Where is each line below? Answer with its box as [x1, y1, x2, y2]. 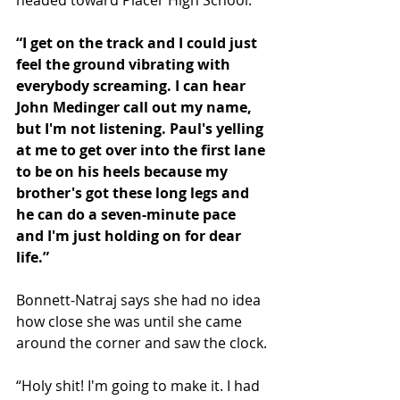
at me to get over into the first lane [16, 139, 269, 160]
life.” [16, 246, 49, 267]
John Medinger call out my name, [16, 96, 255, 117]
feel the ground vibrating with [16, 54, 234, 74]
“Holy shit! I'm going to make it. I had [16, 375, 263, 396]
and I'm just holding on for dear [16, 225, 245, 246]
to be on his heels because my [16, 161, 231, 181]
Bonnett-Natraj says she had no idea [16, 289, 264, 310]
